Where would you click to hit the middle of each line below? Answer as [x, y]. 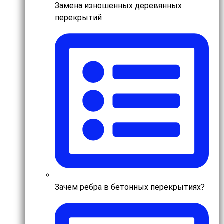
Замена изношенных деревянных [118, 6]
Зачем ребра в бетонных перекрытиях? [130, 187]
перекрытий [78, 18]
